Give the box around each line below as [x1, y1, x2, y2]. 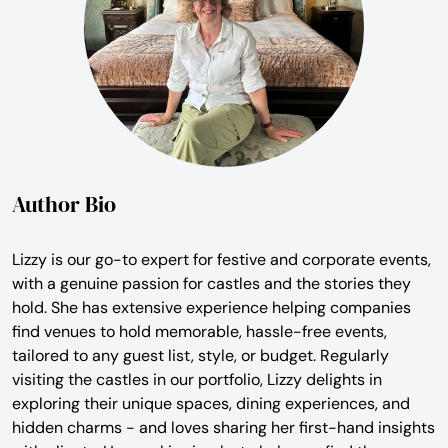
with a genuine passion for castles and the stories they [12, 272, 411, 294]
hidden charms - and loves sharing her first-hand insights [12, 416, 435, 438]
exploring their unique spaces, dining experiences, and [12, 392, 410, 414]
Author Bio [12, 188, 116, 219]
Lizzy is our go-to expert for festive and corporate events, [12, 248, 431, 270]
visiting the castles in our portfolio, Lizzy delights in [12, 368, 382, 390]
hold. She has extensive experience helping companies [12, 296, 411, 318]
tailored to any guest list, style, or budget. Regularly [12, 344, 389, 366]
